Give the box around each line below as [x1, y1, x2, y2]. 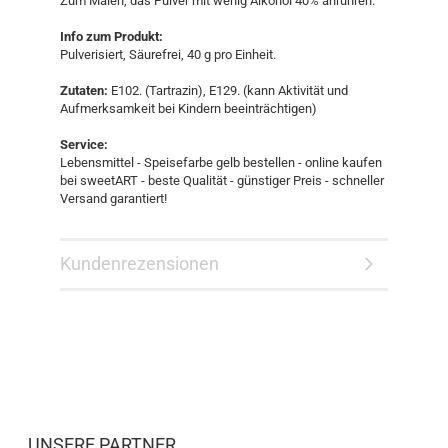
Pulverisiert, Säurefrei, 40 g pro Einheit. [60, 46, 276, 62]
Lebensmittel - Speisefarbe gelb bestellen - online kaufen [60, 154, 382, 170]
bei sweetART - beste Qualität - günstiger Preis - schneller [60, 172, 384, 188]
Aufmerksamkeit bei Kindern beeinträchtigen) [60, 100, 317, 116]
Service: [60, 136, 108, 152]
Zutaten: [60, 82, 108, 98]
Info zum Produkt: [60, 28, 163, 44]
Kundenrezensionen [60, 252, 219, 274]
